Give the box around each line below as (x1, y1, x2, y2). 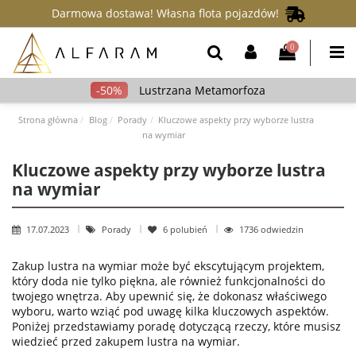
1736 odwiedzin (239, 223, 304, 236)
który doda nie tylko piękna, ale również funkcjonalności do (12, 273, 325, 289)
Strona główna (17, 113, 78, 126)
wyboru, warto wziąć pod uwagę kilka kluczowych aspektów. (12, 304, 329, 319)
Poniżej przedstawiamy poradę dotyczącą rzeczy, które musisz (12, 319, 341, 335)
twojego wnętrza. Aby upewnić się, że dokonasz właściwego (12, 288, 327, 304)
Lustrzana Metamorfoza (139, 83, 265, 99)
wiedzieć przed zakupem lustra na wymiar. (12, 334, 240, 350)
